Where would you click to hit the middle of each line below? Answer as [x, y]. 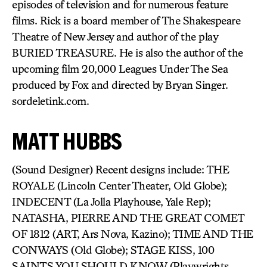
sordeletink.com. [50, 101]
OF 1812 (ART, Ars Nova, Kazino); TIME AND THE [133, 234]
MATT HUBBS [67, 141]
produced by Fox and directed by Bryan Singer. [120, 85]
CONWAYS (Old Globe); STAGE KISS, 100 [113, 250]
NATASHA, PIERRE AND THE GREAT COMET [128, 218]
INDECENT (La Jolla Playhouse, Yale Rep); [111, 201]
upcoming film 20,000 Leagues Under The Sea [120, 69]
